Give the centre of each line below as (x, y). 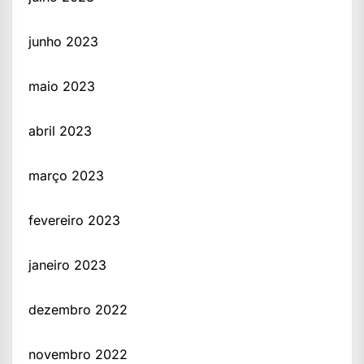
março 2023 (66, 176)
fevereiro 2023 (74, 221)
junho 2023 (63, 42)
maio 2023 (62, 87)
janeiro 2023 (67, 265)
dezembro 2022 (78, 310)
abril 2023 (60, 131)
